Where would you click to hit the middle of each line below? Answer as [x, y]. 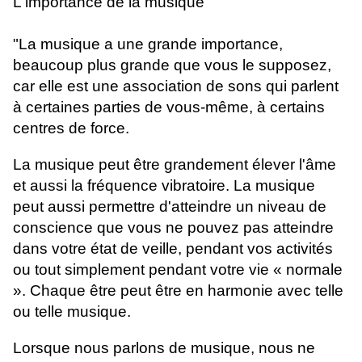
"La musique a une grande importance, [148, 44]
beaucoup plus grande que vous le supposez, [172, 65]
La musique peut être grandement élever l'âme [175, 165]
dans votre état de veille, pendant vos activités [173, 249]
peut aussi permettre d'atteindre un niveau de [170, 207]
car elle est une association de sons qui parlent [176, 86]
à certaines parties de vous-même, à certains [169, 107]
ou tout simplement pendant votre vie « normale [178, 270]
